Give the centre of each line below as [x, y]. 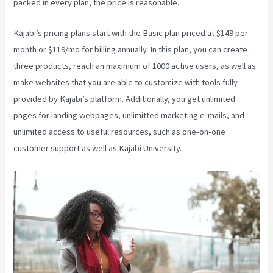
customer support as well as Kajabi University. [98, 148]
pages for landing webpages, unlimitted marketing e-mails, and [129, 115]
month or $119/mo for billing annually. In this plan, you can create [131, 49]
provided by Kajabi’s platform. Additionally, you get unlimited [125, 98]
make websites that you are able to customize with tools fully [126, 82]
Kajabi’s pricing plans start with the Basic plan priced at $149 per [131, 33]
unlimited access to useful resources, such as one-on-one [120, 131]
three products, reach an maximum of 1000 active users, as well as [135, 66]
